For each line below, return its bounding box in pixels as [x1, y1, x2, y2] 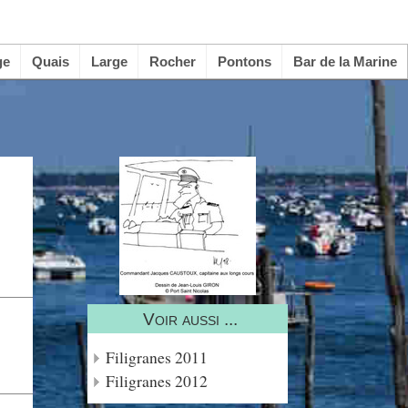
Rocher [148, 54, 196, 69]
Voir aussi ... [142, 309, 238, 329]
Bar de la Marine [292, 54, 397, 69]
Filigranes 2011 [106, 346, 208, 368]
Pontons [217, 54, 271, 69]
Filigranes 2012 [106, 370, 208, 392]
